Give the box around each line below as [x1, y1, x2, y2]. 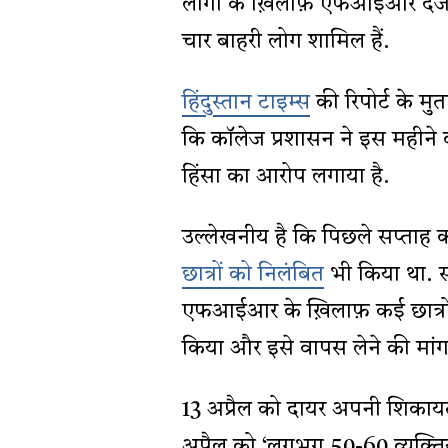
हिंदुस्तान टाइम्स [182, 91, 310, 114]
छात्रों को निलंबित [182, 263, 324, 286]
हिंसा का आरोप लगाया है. [182, 165, 390, 188]
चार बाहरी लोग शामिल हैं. [182, 30, 390, 53]
